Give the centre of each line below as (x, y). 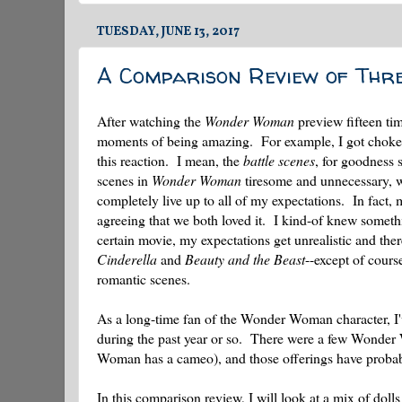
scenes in (124, 179)
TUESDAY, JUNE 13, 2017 (168, 31)
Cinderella (127, 258)
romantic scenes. (144, 278)
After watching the (151, 120)
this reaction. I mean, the (170, 160)
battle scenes (279, 160)
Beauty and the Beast (245, 258)
